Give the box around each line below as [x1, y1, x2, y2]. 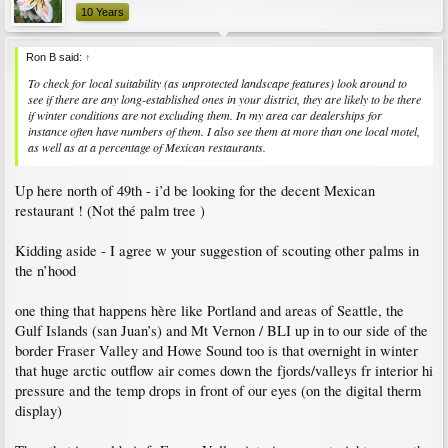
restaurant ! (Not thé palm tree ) [15, 200, 205, 220]
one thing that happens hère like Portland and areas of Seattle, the [15, 300, 404, 320]
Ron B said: [26, 51, 85, 64]
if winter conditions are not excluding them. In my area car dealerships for [28, 107, 382, 124]
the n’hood [15, 260, 76, 280]
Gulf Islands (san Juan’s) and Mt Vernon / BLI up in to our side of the [15, 320, 428, 340]
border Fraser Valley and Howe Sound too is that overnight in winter [15, 340, 418, 360]
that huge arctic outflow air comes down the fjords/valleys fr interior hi [15, 360, 433, 380]
